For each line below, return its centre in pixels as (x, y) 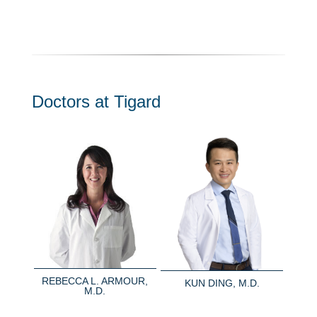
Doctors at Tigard (96, 101)
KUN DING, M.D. (222, 283)
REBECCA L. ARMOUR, (95, 281)
